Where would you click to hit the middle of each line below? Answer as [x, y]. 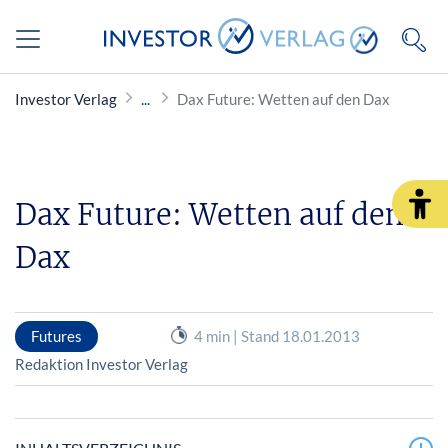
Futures [56, 335]
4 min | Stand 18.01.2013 [276, 335]
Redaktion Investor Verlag [101, 363]
